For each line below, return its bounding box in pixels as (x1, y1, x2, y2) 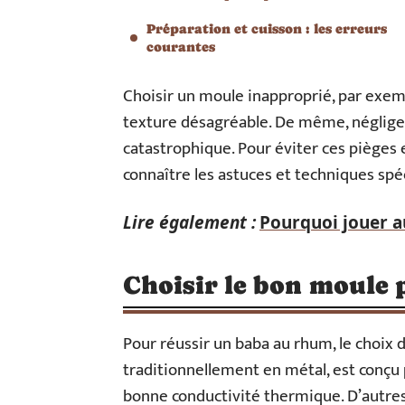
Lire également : (123, 211, 256, 234)
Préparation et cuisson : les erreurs (146, 21, 387, 36)
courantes (146, 39, 215, 54)
